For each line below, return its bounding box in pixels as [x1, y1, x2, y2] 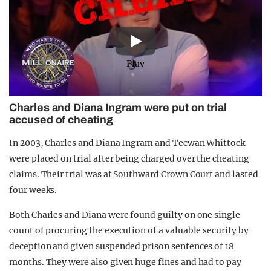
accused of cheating [9, 114, 113, 126]
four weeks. [9, 184, 57, 196]
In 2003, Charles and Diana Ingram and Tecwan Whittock [9, 137, 246, 149]
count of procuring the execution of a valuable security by [9, 225, 249, 237]
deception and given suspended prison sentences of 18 [9, 241, 235, 252]
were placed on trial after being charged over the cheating [9, 153, 249, 165]
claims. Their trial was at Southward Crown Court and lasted [9, 169, 258, 180]
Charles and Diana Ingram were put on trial [9, 102, 227, 114]
